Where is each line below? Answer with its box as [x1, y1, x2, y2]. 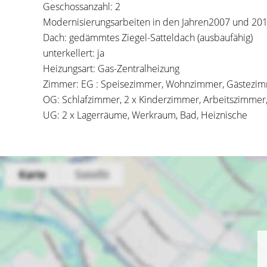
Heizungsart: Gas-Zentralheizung [43, 62, 179, 75]
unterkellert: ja [43, 46, 104, 60]
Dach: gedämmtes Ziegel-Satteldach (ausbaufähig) [43, 31, 253, 44]
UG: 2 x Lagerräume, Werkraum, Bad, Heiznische [43, 108, 247, 122]
